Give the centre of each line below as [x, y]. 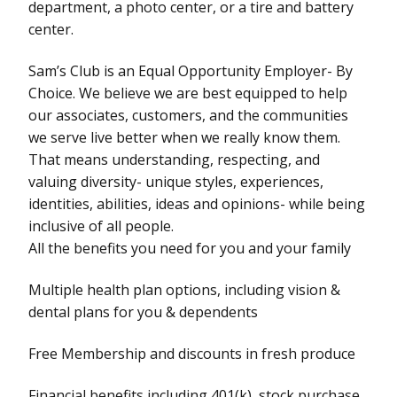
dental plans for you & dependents [143, 311]
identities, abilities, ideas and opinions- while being [197, 203]
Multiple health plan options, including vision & [184, 289]
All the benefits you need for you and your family [190, 248]
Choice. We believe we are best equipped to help [188, 93]
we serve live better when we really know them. [184, 137]
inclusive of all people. [101, 226]
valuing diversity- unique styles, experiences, [176, 181]
